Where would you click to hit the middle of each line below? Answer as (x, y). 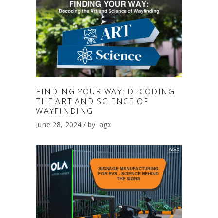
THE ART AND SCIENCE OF (92, 101)
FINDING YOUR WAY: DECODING (106, 92)
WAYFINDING (65, 111)
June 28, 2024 (59, 125)
